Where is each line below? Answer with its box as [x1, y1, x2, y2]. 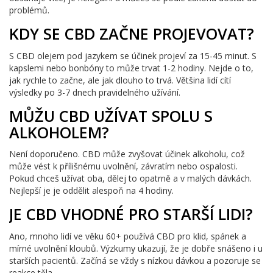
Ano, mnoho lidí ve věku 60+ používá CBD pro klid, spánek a [9, 230, 246, 242]
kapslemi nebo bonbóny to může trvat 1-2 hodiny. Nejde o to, [9, 62, 253, 74]
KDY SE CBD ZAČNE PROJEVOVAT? [9, 23, 254, 44]
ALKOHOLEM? [9, 121, 109, 143]
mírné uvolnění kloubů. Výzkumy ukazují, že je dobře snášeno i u [9, 242, 263, 254]
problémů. [9, 4, 49, 16]
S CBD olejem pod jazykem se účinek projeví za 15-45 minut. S [9, 49, 257, 62]
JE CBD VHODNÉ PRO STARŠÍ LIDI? [9, 204, 253, 225]
